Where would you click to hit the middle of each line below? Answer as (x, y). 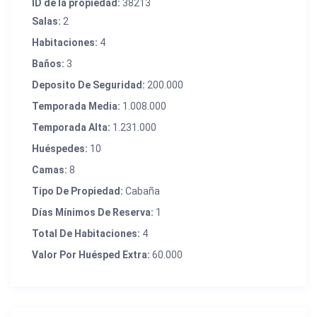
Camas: (50, 169)
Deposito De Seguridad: (89, 85)
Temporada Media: (76, 106)
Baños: (48, 63)
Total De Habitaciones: (86, 233)
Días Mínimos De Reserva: (93, 212)
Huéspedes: (60, 148)
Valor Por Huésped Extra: (91, 254)
